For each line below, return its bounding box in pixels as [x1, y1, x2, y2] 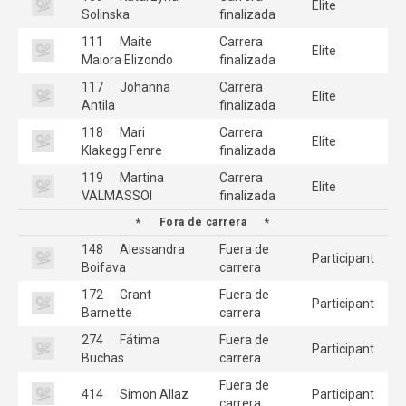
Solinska [82, 6, 130, 22]
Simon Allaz [117, 386, 188, 401]
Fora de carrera [159, 215, 247, 228]
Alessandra [117, 241, 185, 256]
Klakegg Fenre [82, 142, 162, 158]
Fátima [117, 332, 159, 347]
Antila [82, 97, 115, 112]
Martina [117, 169, 164, 185]
